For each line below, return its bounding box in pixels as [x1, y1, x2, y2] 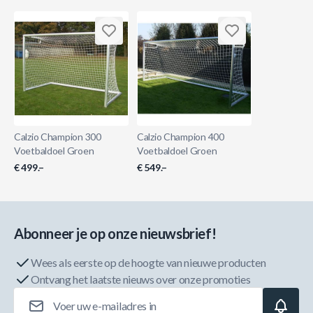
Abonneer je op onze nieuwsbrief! [14, 225, 217, 242]
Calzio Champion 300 [14, 131, 101, 143]
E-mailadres [155, 288, 204, 300]
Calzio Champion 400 [137, 131, 224, 143]
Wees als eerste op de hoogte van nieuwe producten [31, 256, 266, 269]
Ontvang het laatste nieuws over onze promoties [31, 272, 251, 286]
